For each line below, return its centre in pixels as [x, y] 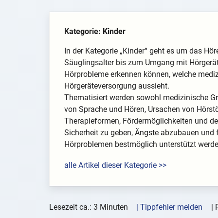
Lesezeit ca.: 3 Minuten [88, 207]
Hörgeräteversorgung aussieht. [117, 86]
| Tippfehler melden [170, 207]
